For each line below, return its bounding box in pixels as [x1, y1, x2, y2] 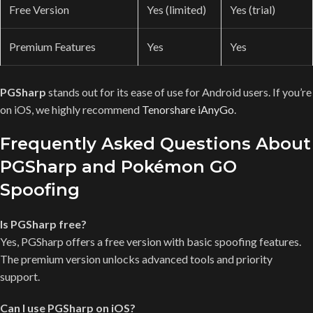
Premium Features [9, 39, 96, 53]
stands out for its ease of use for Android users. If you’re [46, 85, 312, 99]
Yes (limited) [147, 2, 206, 16]
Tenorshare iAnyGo [142, 102, 234, 116]
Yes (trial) [230, 2, 275, 16]
